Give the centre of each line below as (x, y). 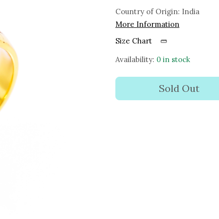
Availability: (135, 59)
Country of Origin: (149, 11)
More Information (147, 24)
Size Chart (135, 41)
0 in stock (173, 59)
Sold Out (179, 88)
